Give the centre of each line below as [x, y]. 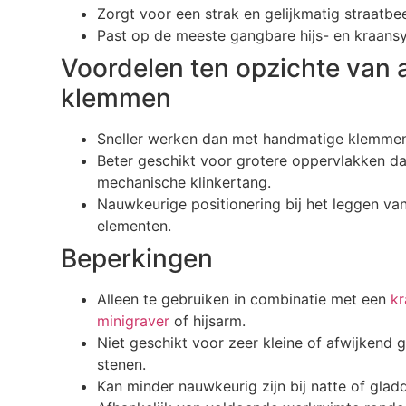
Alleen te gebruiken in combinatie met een [244, 299]
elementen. [135, 225]
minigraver [134, 320]
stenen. [122, 364]
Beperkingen [137, 258]
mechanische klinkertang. [184, 182]
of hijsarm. [208, 320]
